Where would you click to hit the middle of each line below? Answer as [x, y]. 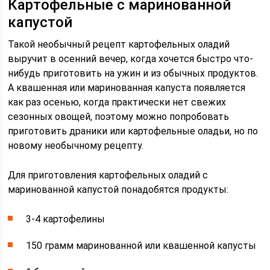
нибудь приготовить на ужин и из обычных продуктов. [133, 74]
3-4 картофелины [66, 219]
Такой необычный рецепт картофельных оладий [119, 45]
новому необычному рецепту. [76, 146]
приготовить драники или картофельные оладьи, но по [133, 131]
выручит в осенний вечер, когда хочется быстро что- [131, 59]
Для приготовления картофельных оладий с [108, 175]
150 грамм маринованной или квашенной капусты [141, 246]
